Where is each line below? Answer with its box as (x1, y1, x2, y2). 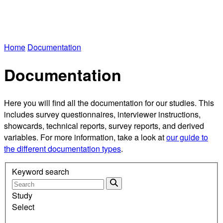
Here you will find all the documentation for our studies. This (4, 97, 214, 109)
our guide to (166, 131, 208, 143)
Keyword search (12, 166, 69, 178)
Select (12, 201, 34, 213)
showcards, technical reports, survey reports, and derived (4, 119, 204, 131)
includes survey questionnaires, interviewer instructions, (4, 108, 201, 120)
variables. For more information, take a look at (4, 131, 166, 143)
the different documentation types (4, 142, 121, 154)
